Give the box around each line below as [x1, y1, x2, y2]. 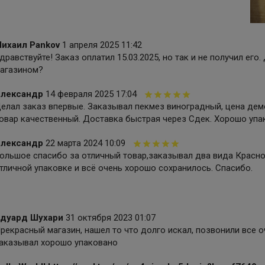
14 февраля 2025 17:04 [45, 89, 137, 100]
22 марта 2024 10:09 [45, 138, 125, 149]
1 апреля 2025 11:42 [62, 40, 142, 51]
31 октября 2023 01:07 [65, 212, 156, 224]
